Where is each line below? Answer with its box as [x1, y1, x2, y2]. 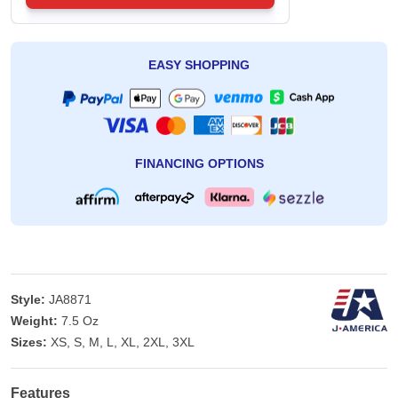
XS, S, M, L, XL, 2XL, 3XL [51, 335, 195, 350]
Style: [11, 292, 45, 307]
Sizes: [11, 335, 47, 350]
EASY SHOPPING [148, 58, 250, 73]
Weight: [11, 314, 58, 329]
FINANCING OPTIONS [134, 156, 264, 171]
